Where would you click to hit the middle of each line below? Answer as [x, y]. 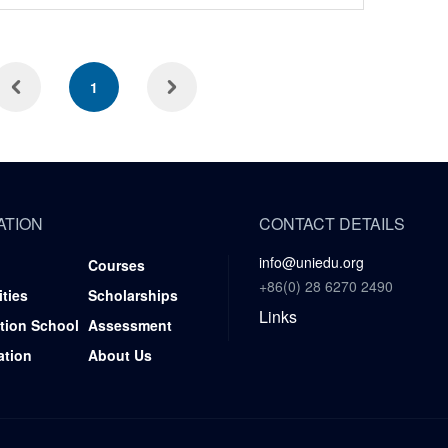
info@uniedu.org [311, 262]
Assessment [130, 325]
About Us [120, 355]
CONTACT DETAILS [332, 223]
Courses [116, 265]
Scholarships [133, 295]
